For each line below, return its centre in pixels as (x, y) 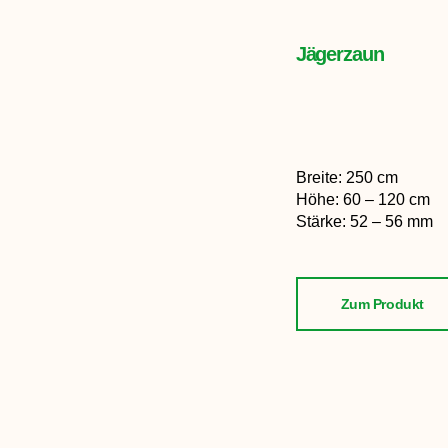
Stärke (318, 222)
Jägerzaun (339, 54)
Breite (316, 178)
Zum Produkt (382, 304)
